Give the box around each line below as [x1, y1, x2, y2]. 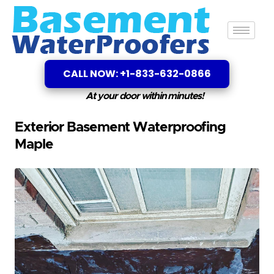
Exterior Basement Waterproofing [15, 120, 226, 135]
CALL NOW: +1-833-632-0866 [63, 67, 211, 81]
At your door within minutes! [86, 91, 204, 101]
